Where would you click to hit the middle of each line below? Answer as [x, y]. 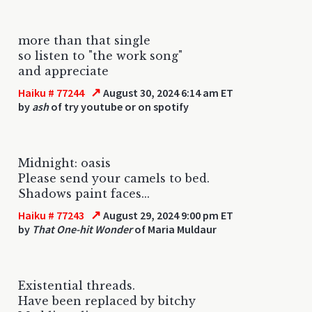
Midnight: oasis [64, 163]
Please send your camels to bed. [114, 178]
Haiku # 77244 [51, 92]
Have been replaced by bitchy [107, 301]
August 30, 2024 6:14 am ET [167, 92]
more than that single [84, 40]
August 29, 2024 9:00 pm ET [167, 215]
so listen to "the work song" [100, 55]
